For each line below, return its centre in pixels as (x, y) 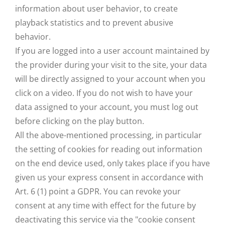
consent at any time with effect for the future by (105, 205)
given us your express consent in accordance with (109, 177)
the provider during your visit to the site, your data (111, 65)
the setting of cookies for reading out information (109, 149)
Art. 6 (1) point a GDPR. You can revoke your (98, 191)
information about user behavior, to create (96, 9)
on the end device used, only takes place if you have (113, 163)
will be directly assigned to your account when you (110, 79)
